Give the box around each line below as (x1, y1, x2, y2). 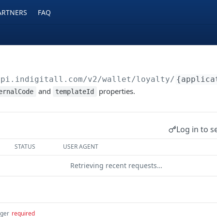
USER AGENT (63, 142, 99, 151)
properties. (96, 86, 135, 96)
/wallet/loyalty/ (97, 75, 175, 84)
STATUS (15, 142, 36, 151)
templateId (55, 88, 94, 95)
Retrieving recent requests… (70, 161, 162, 170)
